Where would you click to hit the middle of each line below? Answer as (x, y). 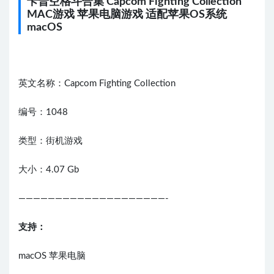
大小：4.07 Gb (49, 170)
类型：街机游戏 (50, 141)
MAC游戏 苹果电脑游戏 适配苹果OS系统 (127, 15)
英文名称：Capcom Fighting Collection (97, 84)
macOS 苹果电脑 (52, 256)
